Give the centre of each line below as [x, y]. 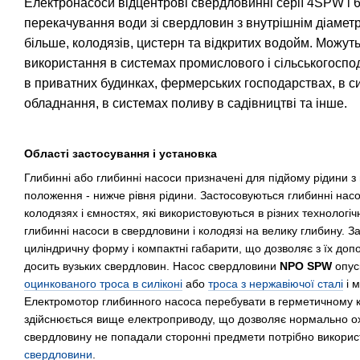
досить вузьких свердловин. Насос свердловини [152, 266]
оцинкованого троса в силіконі [103, 284]
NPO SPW [306, 266]
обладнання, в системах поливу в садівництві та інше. [186, 103]
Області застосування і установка [121, 153]
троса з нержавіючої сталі [276, 284]
